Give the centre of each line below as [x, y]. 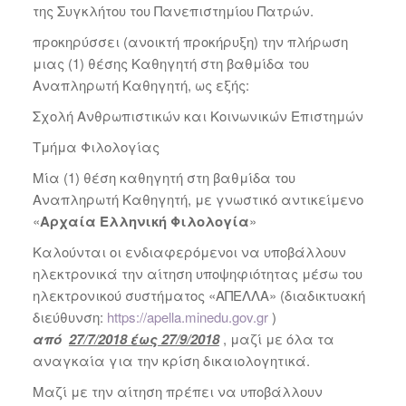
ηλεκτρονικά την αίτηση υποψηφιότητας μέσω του [197, 273]
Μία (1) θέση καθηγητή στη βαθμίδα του [164, 177]
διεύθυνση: [69, 317]
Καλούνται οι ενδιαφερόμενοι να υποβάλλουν [189, 251]
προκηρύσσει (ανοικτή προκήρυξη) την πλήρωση [190, 41]
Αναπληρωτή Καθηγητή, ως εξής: [140, 85]
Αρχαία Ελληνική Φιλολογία [144, 221]
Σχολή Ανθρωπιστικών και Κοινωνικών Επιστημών [198, 116]
